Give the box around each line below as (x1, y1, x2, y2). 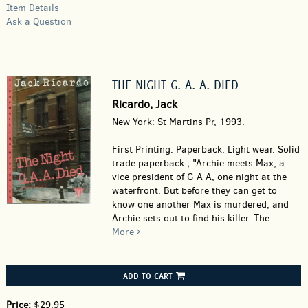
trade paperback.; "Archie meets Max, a (111, 157, 285, 170)
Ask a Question (6, 15, 71, 28)
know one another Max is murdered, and (111, 198, 289, 211)
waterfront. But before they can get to (111, 184, 277, 197)
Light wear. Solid (227, 143, 300, 156)
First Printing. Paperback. (111, 143, 228, 156)
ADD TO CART (122, 270, 173, 281)
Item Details (6, 1, 59, 14)
